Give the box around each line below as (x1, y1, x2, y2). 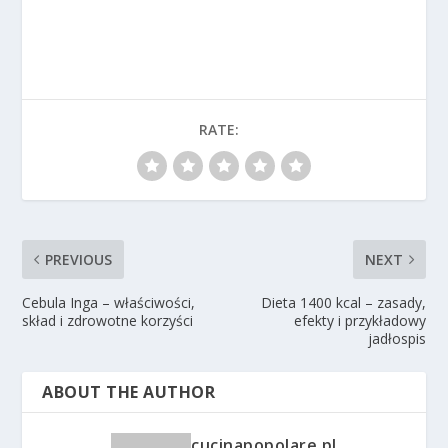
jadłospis (367, 328, 426, 348)
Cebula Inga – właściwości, (22, 292, 196, 312)
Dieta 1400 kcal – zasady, (260, 292, 426, 312)
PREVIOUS (45, 249, 113, 269)
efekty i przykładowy (293, 310, 426, 330)
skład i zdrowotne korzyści (22, 310, 194, 330)
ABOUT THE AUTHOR (42, 380, 216, 403)
